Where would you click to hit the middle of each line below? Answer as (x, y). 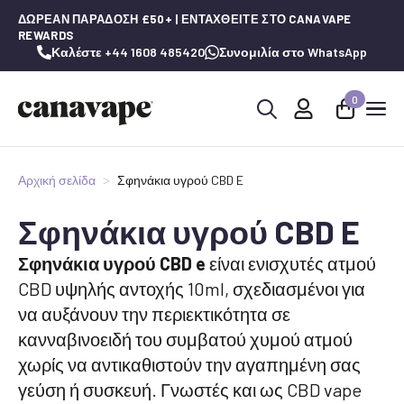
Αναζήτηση (284, 134)
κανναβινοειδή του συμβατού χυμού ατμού (185, 339)
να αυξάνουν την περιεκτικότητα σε (154, 314)
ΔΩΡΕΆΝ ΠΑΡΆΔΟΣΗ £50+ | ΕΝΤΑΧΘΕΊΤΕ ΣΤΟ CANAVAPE (185, 19)
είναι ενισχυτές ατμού (291, 263)
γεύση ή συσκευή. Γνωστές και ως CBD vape (190, 390)
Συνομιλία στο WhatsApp (293, 52)
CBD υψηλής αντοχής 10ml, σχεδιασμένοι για (192, 289)
